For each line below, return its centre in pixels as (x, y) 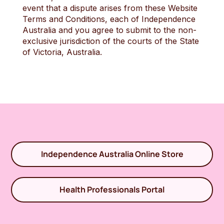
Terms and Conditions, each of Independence (109, 19)
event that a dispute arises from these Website (110, 8)
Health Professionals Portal (112, 189)
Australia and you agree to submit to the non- (109, 30)
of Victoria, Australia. (62, 52)
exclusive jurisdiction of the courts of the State (110, 41)
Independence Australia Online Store (112, 154)
